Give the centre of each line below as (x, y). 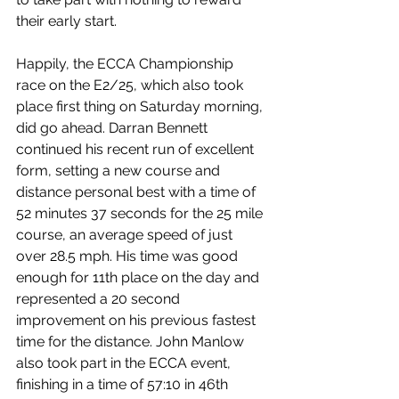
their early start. (66, 21)
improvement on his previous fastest (138, 320)
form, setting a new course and (120, 171)
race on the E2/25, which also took (131, 85)
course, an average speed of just (126, 235)
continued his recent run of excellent (137, 149)
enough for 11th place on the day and (139, 277)
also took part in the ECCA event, (125, 363)
